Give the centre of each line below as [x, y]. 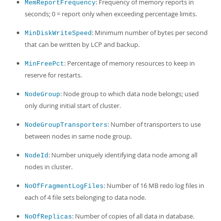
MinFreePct [44, 64]
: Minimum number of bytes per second [150, 33]
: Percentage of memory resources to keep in [129, 63]
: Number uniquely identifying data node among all [123, 155]
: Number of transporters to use [154, 124]
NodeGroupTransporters [66, 125]
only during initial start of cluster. [73, 106]
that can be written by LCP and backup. [82, 44]
